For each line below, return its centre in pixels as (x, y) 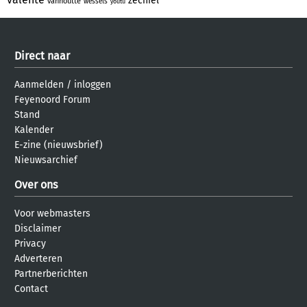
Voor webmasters (52, 213)
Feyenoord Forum (52, 99)
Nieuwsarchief (46, 160)
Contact (31, 288)
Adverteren (38, 258)
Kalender (34, 130)
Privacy (30, 243)
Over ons (36, 184)
